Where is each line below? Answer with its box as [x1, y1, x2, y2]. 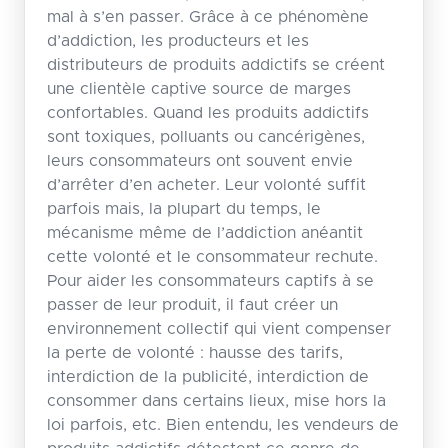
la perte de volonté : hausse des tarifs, [46, 344, 343, 361]
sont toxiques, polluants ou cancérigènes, [46, 128, 365, 145]
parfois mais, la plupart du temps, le [46, 200, 321, 217]
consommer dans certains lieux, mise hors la [46, 392, 386, 409]
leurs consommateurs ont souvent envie [46, 152, 353, 169]
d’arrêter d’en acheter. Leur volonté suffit [46, 176, 366, 193]
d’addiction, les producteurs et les [46, 32, 309, 49]
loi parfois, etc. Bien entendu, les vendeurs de [46, 416, 399, 433]
